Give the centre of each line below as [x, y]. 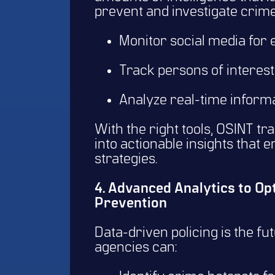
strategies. [127, 160]
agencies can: [137, 248]
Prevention [131, 204]
